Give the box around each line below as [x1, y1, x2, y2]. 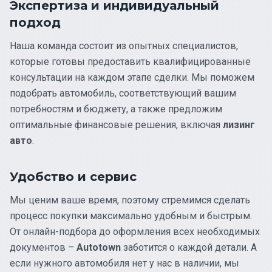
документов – [10, 241, 76, 253]
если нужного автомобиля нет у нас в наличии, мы [10, 257, 239, 269]
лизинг [223, 118, 255, 131]
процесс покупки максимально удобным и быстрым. [10, 209, 252, 222]
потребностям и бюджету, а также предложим [10, 103, 222, 115]
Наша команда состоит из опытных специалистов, [10, 39, 238, 52]
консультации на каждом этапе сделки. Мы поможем [10, 71, 254, 83]
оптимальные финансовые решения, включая [10, 118, 223, 131]
